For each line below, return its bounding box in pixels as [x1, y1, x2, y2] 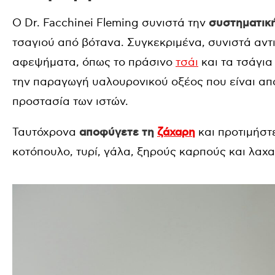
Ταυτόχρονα [12, 125, 76, 139]
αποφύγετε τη [76, 125, 157, 139]
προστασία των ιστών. [12, 95, 128, 108]
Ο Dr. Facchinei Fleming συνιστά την [12, 16, 209, 29]
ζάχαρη [157, 125, 195, 139]
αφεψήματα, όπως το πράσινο [12, 55, 176, 69]
